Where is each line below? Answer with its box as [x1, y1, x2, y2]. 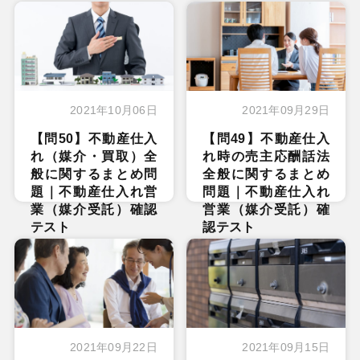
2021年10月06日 [70, 104, 157, 117]
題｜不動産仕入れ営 [30, 185, 157, 199]
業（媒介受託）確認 [30, 202, 157, 217]
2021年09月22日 [70, 340, 157, 354]
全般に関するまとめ [202, 167, 330, 182]
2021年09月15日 [242, 340, 330, 354]
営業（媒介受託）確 [202, 202, 330, 217]
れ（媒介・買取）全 [30, 149, 157, 164]
